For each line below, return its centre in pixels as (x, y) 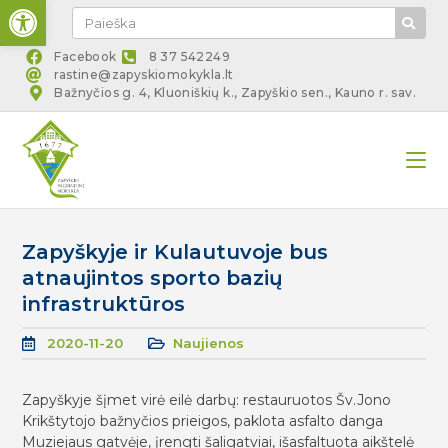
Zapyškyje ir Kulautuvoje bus (175, 252)
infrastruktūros (104, 304)
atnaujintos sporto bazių (153, 278)
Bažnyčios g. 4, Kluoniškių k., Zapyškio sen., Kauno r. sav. (235, 92)
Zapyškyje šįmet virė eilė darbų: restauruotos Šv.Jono (207, 400)
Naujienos (209, 343)
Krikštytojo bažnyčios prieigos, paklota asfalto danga (203, 421)
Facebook (85, 56)
